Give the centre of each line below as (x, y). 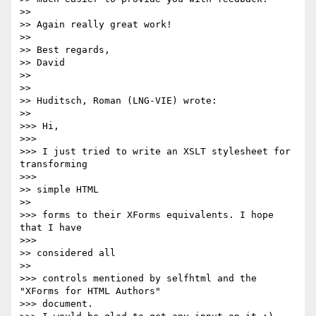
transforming (56, 164)
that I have (54, 228)
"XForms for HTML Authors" (90, 291)
